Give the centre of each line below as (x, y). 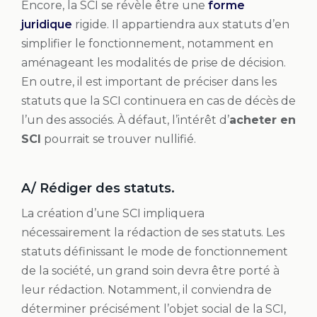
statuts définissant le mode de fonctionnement (155, 251)
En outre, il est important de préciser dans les (149, 81)
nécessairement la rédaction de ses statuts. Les (153, 232)
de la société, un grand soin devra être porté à (150, 270)
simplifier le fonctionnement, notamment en (147, 43)
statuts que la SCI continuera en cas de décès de (158, 100)
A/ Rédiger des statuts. (98, 188)
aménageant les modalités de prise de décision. (154, 62)
